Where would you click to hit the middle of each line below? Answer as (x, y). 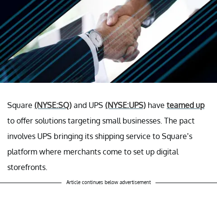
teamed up (186, 105)
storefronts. (27, 167)
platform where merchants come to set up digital (93, 151)
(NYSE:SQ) (53, 105)
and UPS (88, 105)
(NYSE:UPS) (125, 105)
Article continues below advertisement (108, 182)
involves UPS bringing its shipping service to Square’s (100, 136)
